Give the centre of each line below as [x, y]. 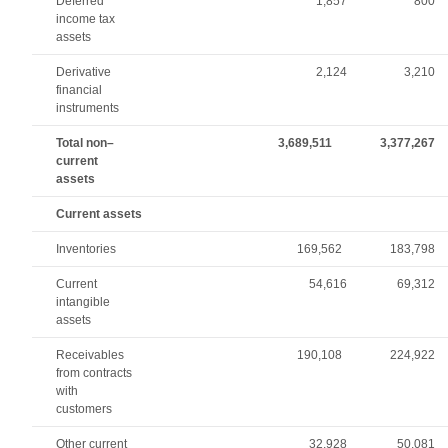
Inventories [86, 249]
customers [84, 409]
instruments [88, 108]
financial [79, 90]
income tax [86, 19]
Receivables [90, 355]
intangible [83, 302]
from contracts [94, 373]
